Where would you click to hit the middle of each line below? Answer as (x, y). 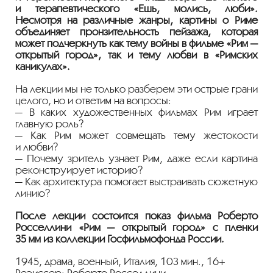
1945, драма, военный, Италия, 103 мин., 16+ (120, 261)
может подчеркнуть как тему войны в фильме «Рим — (136, 43)
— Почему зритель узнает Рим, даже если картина (136, 158)
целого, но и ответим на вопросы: (93, 101)
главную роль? (49, 124)
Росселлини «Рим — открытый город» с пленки (136, 227)
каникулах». (43, 66)
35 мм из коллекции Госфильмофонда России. (120, 239)
